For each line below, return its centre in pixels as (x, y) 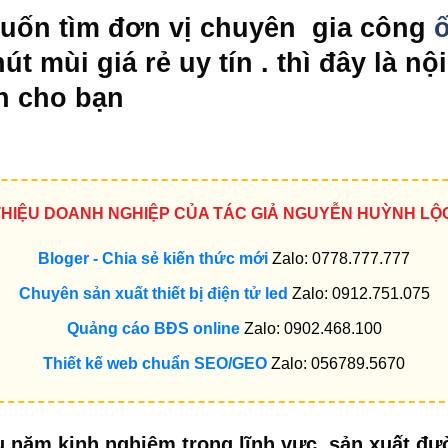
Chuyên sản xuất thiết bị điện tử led (153, 293)
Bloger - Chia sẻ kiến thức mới (153, 258)
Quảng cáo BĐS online (153, 328)
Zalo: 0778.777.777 (339, 258)
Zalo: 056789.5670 (336, 363)
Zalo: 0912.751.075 (358, 293)
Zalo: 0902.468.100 (310, 328)
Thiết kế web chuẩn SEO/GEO (155, 363)
